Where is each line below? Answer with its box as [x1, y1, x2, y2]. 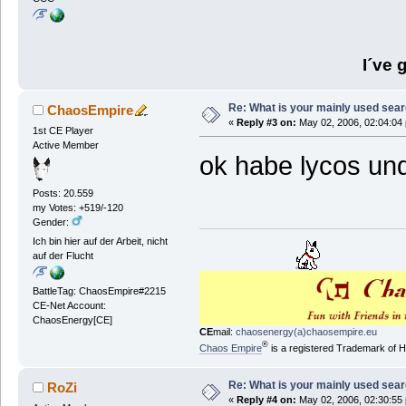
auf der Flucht [32, 250, 93, 262]
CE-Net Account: [32, 300, 106, 312]
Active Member [32, 139, 99, 150]
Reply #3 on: [236, 116, 296, 128]
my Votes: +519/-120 [32, 201, 123, 213]
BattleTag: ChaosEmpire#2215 [32, 285, 166, 297]
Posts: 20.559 [32, 187, 93, 198]
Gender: [32, 216, 72, 227]
